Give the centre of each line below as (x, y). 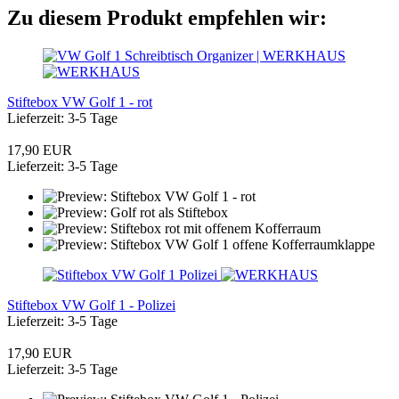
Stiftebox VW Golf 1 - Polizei (91, 305)
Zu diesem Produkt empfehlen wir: (167, 17)
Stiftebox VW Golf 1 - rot (80, 102)
